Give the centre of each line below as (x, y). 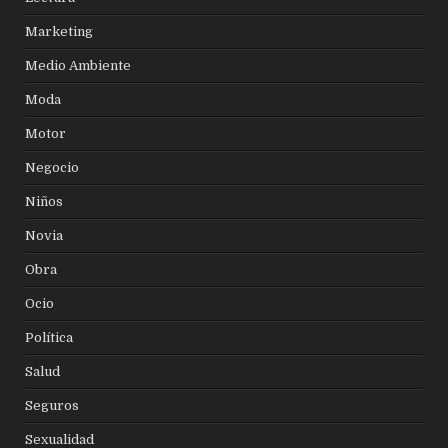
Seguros (52, 405)
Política (49, 337)
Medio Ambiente (78, 65)
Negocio (52, 167)
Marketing (59, 31)
